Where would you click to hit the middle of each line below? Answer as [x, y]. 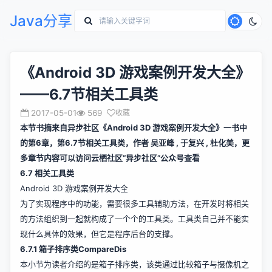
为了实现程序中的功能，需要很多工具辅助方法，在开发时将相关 [134, 203]
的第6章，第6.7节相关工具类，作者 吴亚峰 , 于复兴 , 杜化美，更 [135, 143]
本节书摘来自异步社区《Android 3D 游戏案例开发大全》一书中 [134, 127]
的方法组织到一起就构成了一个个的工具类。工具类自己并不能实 [134, 219]
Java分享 [41, 21]
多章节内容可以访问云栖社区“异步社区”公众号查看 [110, 158]
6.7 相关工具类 [47, 173]
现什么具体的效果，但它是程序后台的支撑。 [99, 234]
